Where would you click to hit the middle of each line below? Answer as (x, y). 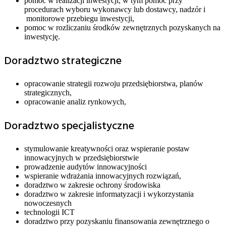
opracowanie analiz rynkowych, (75, 102)
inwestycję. (42, 36)
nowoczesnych (48, 203)
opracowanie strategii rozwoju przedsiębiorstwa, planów (114, 84)
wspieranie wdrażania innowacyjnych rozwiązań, (103, 176)
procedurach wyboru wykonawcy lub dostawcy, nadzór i (115, 9)
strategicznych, (48, 93)
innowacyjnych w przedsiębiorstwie (81, 158)
